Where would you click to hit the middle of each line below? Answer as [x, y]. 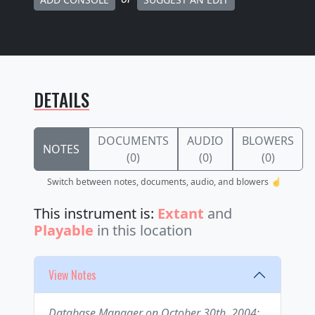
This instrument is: [96, 214]
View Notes [72, 275]
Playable [64, 231]
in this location [144, 231]
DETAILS [62, 100]
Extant [181, 214]
